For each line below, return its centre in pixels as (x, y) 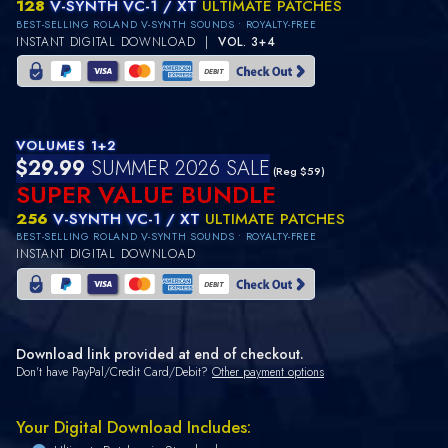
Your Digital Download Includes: (133, 427)
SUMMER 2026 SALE (177, 169)
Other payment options (268, 371)
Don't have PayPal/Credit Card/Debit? (114, 371)
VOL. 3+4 (246, 41)
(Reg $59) (297, 171)
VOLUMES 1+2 (66, 146)
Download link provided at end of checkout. (160, 353)
